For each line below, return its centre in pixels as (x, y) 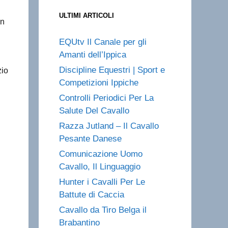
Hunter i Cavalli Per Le (102, 182)
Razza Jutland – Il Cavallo (109, 126)
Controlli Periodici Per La (106, 98)
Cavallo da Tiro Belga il (103, 210)
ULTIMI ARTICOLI (87, 16)
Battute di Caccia (92, 195)
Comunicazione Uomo (101, 154)
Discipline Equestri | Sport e (112, 70)
